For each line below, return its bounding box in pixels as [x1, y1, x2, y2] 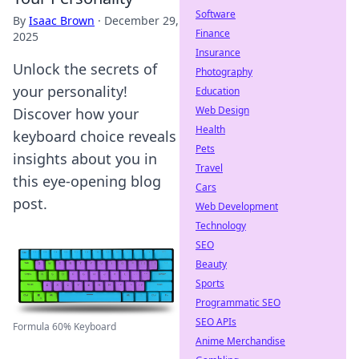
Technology [196, 219, 246, 232]
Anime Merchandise [196, 334, 285, 348]
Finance [196, 26, 230, 40]
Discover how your [13, 104, 139, 123]
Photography [196, 65, 252, 79]
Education [196, 84, 240, 98]
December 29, [104, 13, 179, 28]
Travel [196, 161, 223, 175]
